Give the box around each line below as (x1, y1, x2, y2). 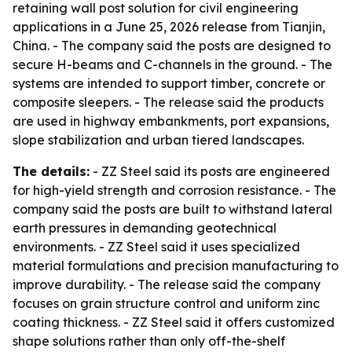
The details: (13, 163, 90, 179)
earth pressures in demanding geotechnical (13, 220, 277, 236)
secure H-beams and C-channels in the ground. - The (13, 57, 332, 72)
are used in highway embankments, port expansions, (13, 113, 329, 129)
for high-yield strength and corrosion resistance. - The (13, 182, 336, 198)
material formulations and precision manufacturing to (13, 258, 339, 273)
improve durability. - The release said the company (13, 277, 321, 292)
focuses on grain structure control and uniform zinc (13, 295, 320, 311)
